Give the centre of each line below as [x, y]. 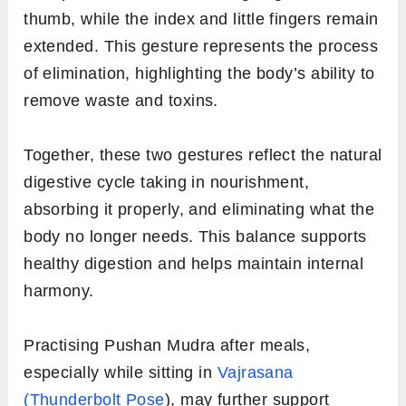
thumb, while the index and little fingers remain [201, 19]
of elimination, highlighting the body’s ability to [199, 74]
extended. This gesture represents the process [201, 47]
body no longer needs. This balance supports [195, 237]
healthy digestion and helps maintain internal [194, 264]
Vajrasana [255, 373]
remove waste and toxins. [121, 101]
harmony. [59, 291]
